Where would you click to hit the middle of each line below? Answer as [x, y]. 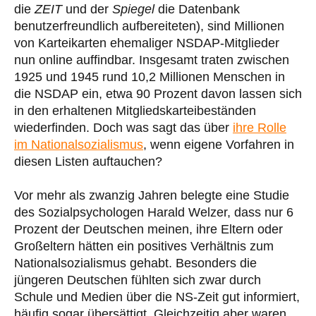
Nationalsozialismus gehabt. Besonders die [135, 263]
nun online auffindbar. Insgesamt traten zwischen [152, 60]
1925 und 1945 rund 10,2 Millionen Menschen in [150, 77]
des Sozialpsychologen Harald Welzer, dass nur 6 [154, 212]
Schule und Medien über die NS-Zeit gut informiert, [157, 297]
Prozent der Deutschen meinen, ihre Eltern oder [148, 229]
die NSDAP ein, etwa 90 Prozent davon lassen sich [158, 93]
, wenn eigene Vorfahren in [219, 144]
